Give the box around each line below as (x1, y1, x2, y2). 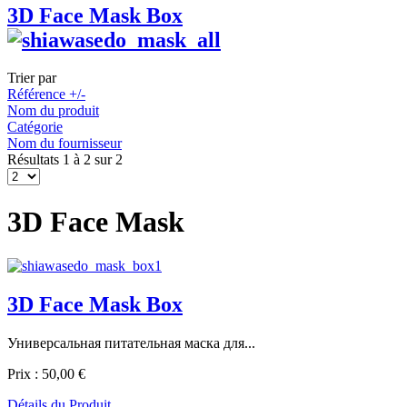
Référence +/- (7, 86, 85, 103)
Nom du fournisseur (7, 135, 122, 152)
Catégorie (7, 119, 63, 135)
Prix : (7, 366, 42, 382)
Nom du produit (7, 103, 99, 119)
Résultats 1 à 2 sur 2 (7, 152, 123, 168)
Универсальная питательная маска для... (7, 335, 255, 352)
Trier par (7, 70, 56, 86)
